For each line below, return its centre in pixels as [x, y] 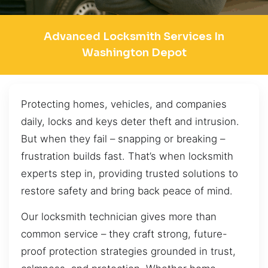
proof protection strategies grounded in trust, [128, 252]
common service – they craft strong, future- [124, 234]
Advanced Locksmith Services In [134, 36]
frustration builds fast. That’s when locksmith [127, 156]
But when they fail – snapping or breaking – [123, 138]
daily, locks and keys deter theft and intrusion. [130, 121]
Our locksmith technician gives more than [119, 217]
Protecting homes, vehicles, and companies [124, 104]
